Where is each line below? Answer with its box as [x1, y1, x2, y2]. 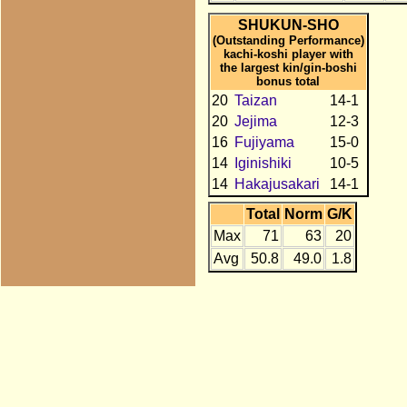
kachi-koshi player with [223, 46, 353, 61]
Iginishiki [233, 154, 292, 171]
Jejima [233, 113, 277, 129]
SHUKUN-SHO [237, 16, 339, 33]
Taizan [233, 92, 277, 108]
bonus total [256, 74, 321, 88]
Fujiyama [233, 134, 294, 150]
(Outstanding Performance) [212, 33, 364, 47]
